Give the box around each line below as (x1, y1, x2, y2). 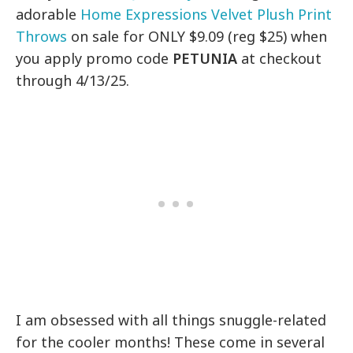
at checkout (237, 49, 322, 69)
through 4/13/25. (16, 71, 130, 91)
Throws (16, 27, 67, 46)
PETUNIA (173, 49, 238, 69)
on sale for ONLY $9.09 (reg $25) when (67, 27, 328, 46)
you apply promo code (16, 49, 173, 69)
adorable (16, 5, 81, 24)
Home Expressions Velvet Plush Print (80, 5, 333, 24)
